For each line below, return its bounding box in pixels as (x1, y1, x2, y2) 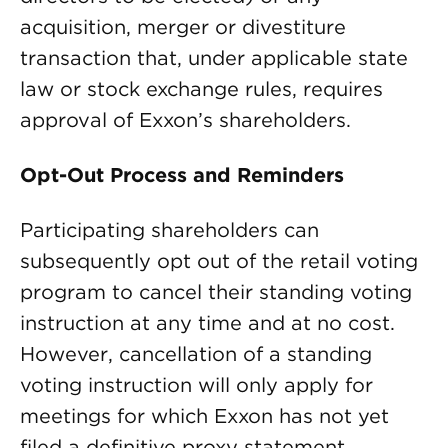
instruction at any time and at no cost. (20, 311, 395, 335)
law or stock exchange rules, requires (20, 77, 383, 101)
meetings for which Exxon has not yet (20, 404, 389, 428)
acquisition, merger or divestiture (20, 15, 346, 39)
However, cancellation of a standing (20, 342, 372, 366)
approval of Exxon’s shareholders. (20, 108, 351, 132)
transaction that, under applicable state (20, 46, 408, 70)
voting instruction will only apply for (20, 373, 373, 397)
